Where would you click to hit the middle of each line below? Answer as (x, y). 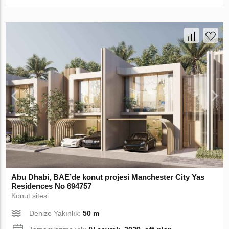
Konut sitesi (30, 196)
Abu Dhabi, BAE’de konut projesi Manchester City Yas (108, 177)
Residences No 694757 (52, 186)
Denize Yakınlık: (56, 213)
